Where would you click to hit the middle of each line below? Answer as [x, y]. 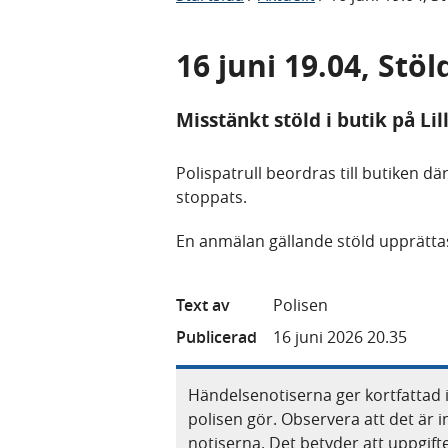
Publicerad [216, 336]
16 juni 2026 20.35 [340, 336]
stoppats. [211, 196]
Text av [203, 304]
